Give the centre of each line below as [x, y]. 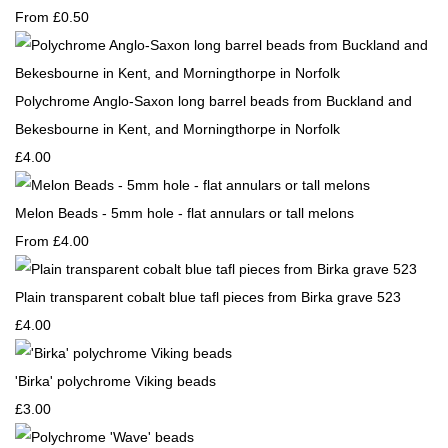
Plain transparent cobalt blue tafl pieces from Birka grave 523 [208, 297]
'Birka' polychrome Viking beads [115, 381]
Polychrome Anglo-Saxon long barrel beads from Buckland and [213, 101]
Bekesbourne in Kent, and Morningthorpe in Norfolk [177, 129]
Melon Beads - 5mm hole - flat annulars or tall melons [184, 213]
